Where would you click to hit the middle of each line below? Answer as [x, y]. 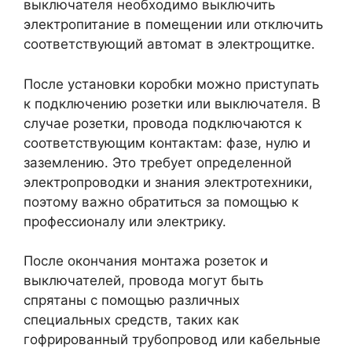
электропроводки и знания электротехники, [168, 182]
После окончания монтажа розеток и [146, 261]
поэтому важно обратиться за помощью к [161, 202]
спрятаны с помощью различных [132, 300]
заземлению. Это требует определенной [158, 162]
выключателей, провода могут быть [143, 280]
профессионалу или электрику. [125, 221]
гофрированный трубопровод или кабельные [172, 339]
